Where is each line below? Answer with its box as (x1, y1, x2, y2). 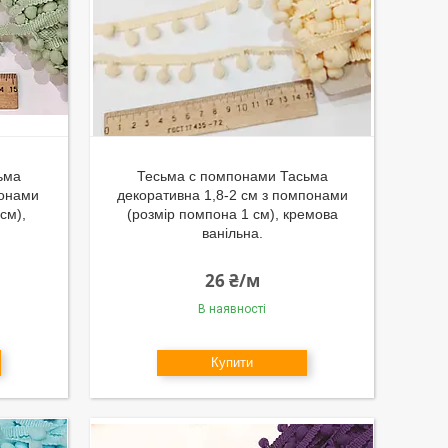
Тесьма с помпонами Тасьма (136, 168, 328, 184)
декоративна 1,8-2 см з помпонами (116, 187, 348, 203)
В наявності (198, 302, 267, 316)
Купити (211, 355, 254, 370)
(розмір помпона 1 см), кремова (126, 206, 338, 222)
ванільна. (201, 225, 263, 241)
